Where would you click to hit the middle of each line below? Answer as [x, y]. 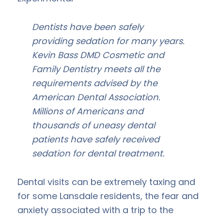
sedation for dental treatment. [98, 153]
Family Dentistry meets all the [96, 69]
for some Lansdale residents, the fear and [108, 196]
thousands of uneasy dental [93, 125]
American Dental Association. [96, 97]
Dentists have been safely [88, 27]
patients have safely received [96, 139]
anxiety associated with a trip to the [95, 210]
